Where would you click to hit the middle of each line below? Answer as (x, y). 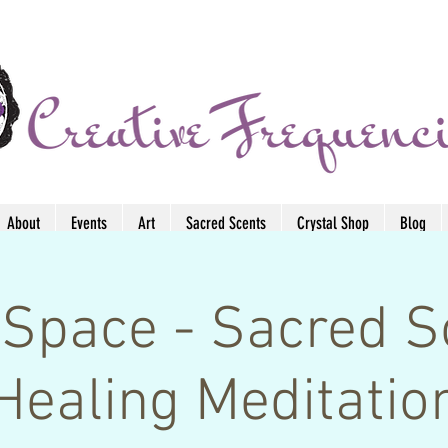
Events (89, 222)
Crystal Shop (333, 222)
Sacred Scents (226, 222)
